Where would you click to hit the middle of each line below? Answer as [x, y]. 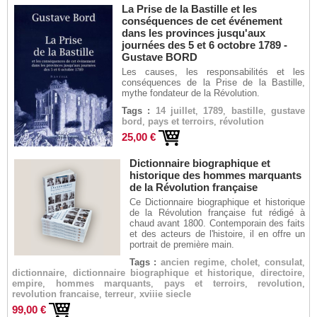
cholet [244, 262]
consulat [284, 262]
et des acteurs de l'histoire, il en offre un [217, 234]
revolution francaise [56, 294]
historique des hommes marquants [215, 175]
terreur [119, 294]
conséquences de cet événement [202, 21]
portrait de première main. [181, 244]
